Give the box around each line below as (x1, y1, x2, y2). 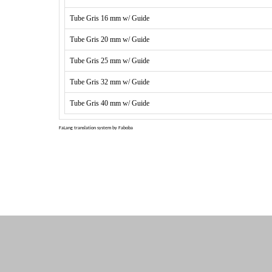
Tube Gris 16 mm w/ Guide (70, 14, 149, 22)
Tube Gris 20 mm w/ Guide (70, 35, 149, 44)
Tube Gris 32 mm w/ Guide (70, 78, 149, 86)
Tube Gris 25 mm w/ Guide (70, 56, 149, 65)
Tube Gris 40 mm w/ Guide (70, 99, 149, 107)
